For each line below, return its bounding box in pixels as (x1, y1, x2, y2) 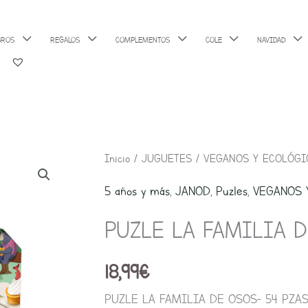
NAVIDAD (257, 34, 286, 45)
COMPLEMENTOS (115, 34, 170, 45)
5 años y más (104, 183, 170, 200)
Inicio (104, 151, 130, 166)
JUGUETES (142, 151, 192, 166)
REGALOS (50, 34, 80, 45)
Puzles (216, 183, 247, 200)
